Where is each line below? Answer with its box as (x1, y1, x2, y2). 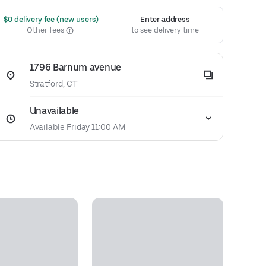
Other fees (27, 26, 66, 34)
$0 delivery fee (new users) (1, 15, 99, 24)
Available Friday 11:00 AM (29, 122, 125, 132)
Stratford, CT (29, 79, 78, 88)
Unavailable (29, 105, 80, 116)
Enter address (140, 15, 191, 24)
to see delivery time (131, 26, 199, 34)
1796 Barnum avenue (29, 62, 121, 73)
